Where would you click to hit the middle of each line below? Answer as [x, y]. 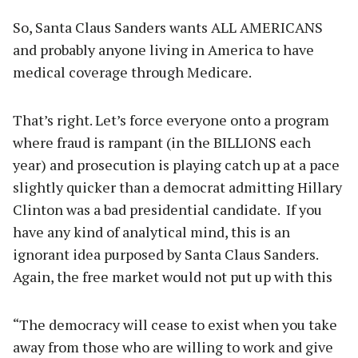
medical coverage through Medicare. [132, 72]
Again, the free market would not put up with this [173, 277]
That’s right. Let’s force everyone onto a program [171, 120]
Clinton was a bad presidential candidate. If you [167, 210]
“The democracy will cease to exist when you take [175, 325]
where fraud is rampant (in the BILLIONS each [162, 143]
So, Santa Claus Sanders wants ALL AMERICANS [168, 28]
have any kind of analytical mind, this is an [151, 232]
